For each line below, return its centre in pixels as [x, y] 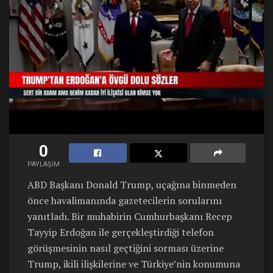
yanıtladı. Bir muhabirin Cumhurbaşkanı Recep [130, 217]
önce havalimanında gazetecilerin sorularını [125, 201]
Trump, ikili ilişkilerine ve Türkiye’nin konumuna [134, 264]
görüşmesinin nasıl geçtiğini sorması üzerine [126, 248]
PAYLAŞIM [44, 165]
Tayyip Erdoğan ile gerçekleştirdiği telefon [121, 232]
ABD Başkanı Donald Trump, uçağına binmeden [132, 185]
